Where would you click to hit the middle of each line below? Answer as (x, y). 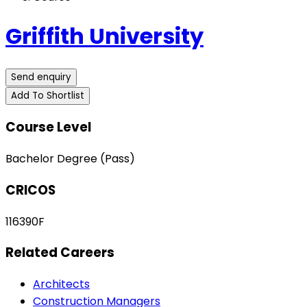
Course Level (48, 127)
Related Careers (60, 253)
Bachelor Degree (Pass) (70, 159)
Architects (61, 284)
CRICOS (30, 190)
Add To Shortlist (48, 95)
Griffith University (105, 36)
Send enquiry (41, 77)
